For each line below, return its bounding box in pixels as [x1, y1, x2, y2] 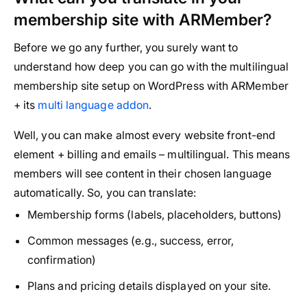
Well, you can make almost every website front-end [14, 128, 275, 143]
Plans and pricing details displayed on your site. [27, 279, 271, 293]
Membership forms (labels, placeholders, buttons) [27, 208, 282, 222]
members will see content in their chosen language [14, 167, 271, 181]
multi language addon [38, 98, 149, 112]
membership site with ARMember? [14, 10, 272, 30]
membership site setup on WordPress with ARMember [14, 79, 288, 93]
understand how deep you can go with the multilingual [14, 60, 289, 74]
